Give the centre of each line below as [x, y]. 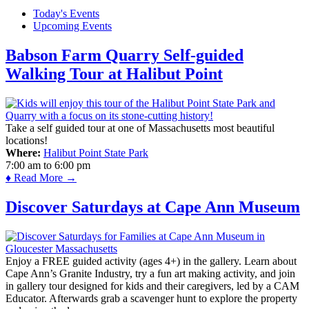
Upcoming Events [72, 26]
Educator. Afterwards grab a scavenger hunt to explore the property [151, 299]
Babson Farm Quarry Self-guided [124, 56]
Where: [23, 153]
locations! [27, 141]
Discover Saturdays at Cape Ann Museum [153, 207]
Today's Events [66, 14]
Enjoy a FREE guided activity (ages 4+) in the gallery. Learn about [151, 261]
